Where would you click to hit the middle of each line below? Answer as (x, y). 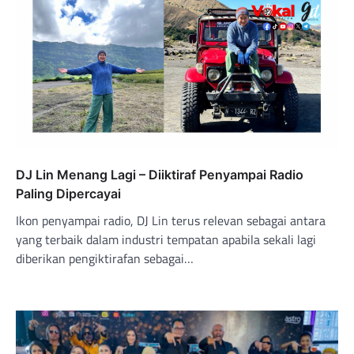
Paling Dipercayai (68, 193)
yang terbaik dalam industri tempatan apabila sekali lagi (166, 239)
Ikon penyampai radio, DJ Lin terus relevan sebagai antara (171, 220)
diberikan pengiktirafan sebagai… (105, 258)
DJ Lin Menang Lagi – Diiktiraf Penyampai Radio (160, 174)
